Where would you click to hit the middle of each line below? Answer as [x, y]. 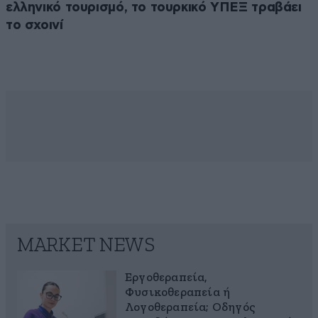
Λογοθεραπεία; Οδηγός [190, 307]
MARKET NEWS [86, 245]
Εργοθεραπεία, [166, 278]
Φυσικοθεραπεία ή [178, 292]
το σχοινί [34, 25]
